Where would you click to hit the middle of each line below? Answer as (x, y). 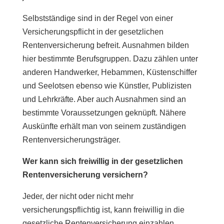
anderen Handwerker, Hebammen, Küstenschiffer (109, 72)
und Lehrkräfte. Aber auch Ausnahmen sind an (104, 99)
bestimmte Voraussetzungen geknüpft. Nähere (104, 112)
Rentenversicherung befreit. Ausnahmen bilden (105, 45)
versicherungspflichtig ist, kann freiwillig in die (103, 209)
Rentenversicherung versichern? (85, 174)
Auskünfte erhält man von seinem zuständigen (104, 126)
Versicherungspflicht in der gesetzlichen (93, 31)
